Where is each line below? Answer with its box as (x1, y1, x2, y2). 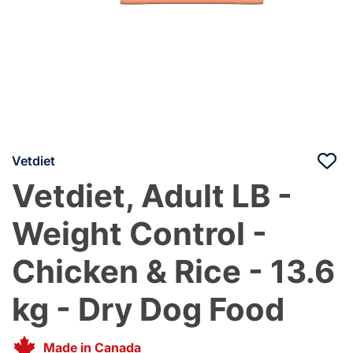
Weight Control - (12, 214, 267, 253)
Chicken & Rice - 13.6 (12, 251, 335, 291)
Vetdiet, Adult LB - (12, 176, 292, 215)
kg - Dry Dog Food (12, 289, 284, 329)
